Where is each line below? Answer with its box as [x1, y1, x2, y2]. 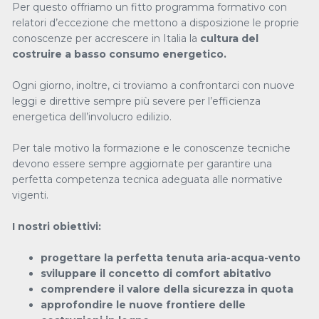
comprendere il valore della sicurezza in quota [41, 283, 293, 296]
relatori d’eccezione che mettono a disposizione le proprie [12, 16, 299, 29]
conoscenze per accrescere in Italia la [12, 32, 200, 45]
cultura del [200, 32, 258, 45]
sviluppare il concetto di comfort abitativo [41, 267, 271, 280]
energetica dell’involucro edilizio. [12, 110, 172, 123]
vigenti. [12, 189, 48, 202]
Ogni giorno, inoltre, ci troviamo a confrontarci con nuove [12, 79, 295, 92]
